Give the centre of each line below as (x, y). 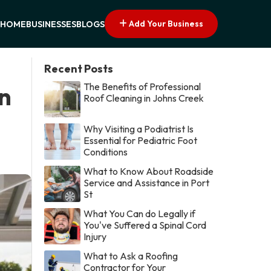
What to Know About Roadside (149, 171)
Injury (95, 236)
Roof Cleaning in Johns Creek (144, 98)
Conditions (106, 152)
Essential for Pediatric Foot (141, 140)
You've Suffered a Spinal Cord (145, 225)
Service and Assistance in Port (147, 182)
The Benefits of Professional (142, 86)
